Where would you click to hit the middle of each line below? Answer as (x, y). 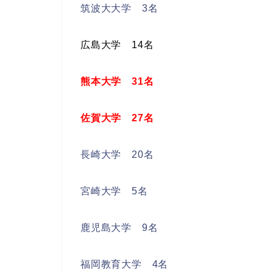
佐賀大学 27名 (117, 118)
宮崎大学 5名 (114, 191)
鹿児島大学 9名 (119, 227)
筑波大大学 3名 (119, 8)
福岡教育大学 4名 (125, 264)
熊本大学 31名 (117, 81)
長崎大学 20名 (117, 154)
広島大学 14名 (117, 44)
